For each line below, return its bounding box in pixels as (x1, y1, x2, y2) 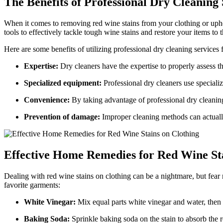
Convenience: (24, 95, 70, 104)
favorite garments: (4, 180, 60, 189)
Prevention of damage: (24, 112, 100, 121)
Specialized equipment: (24, 78, 102, 87)
